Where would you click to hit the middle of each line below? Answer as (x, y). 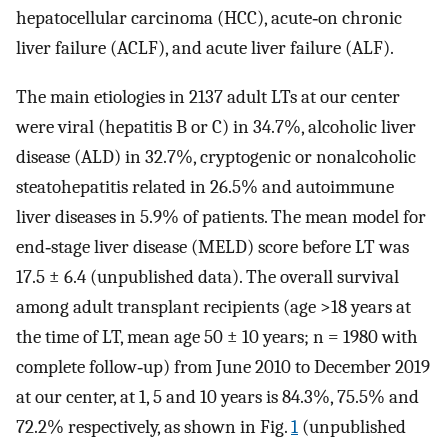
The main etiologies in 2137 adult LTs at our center (208, 96)
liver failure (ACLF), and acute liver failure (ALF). (205, 48)
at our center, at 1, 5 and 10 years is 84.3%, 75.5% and (217, 396)
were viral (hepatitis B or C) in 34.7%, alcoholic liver (216, 126)
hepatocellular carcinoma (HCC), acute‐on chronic (209, 18)
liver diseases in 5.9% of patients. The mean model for (221, 216)
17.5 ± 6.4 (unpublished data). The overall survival (207, 276)
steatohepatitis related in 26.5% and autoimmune (205, 186)
